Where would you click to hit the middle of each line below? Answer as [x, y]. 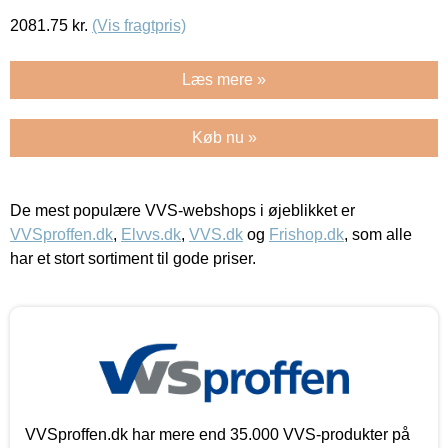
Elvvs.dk [151, 234]
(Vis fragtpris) [139, 25]
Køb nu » [224, 137]
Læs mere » [224, 79]
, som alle [378, 234]
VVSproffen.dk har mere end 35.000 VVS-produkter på [217, 434]
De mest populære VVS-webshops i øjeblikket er [182, 210]
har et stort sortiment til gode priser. [133, 258]
